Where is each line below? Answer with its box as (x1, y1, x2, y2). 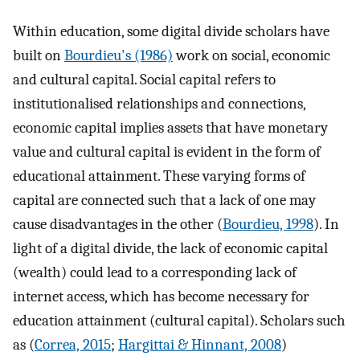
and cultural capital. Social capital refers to (13, 70, 276, 88)
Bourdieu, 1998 (223, 215, 313, 233)
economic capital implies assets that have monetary (13, 118, 328, 137)
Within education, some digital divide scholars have (13, 22, 329, 40)
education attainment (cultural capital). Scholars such (13, 311, 346, 329)
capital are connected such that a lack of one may (13, 190, 316, 209)
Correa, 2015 (35, 335, 111, 354)
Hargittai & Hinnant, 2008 (118, 335, 281, 354)
